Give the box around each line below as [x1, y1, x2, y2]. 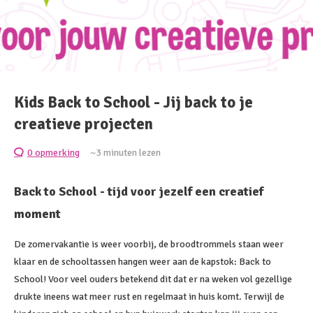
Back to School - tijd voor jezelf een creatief [14, 184, 263, 199]
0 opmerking [27, 147, 80, 159]
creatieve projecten [14, 115, 153, 134]
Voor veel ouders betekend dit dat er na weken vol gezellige [48, 273, 292, 285]
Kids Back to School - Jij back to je [14, 93, 253, 112]
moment [14, 206, 61, 221]
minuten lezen [101, 147, 161, 159]
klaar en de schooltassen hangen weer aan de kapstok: [14, 256, 239, 268]
